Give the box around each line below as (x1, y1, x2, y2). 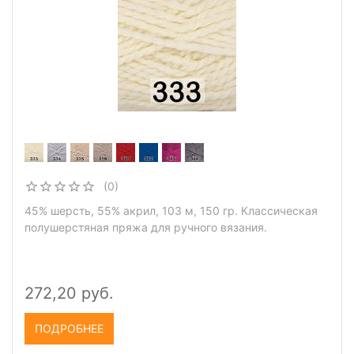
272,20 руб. (24, 284, 114, 303)
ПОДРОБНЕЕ (35, 322, 104, 335)
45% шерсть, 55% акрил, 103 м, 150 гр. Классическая (24, 204, 318, 217)
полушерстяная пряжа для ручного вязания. (24, 220, 267, 234)
